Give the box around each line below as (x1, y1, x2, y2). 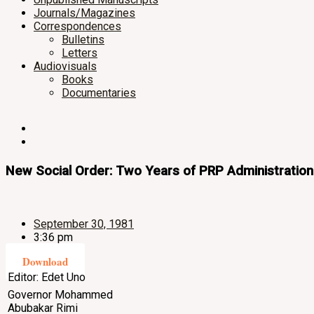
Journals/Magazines (34, 6, 135, 20)
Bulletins (62, 33, 104, 46)
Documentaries (62, 86, 136, 100)
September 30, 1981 (34, 217, 134, 231)
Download (22, 254, 68, 270)
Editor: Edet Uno (8, 271, 86, 285)
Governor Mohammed (8, 288, 113, 302)
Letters (62, 46, 97, 60)
